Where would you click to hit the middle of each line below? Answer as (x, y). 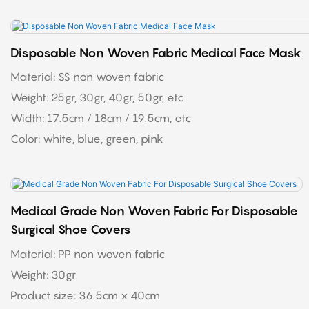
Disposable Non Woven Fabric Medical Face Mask (156, 52)
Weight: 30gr (44, 274)
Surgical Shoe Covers (71, 229)
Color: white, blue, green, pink (87, 139)
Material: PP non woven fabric (88, 253)
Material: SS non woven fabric (87, 77)
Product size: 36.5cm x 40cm (121, 295)
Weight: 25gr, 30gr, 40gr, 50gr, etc (97, 98)
